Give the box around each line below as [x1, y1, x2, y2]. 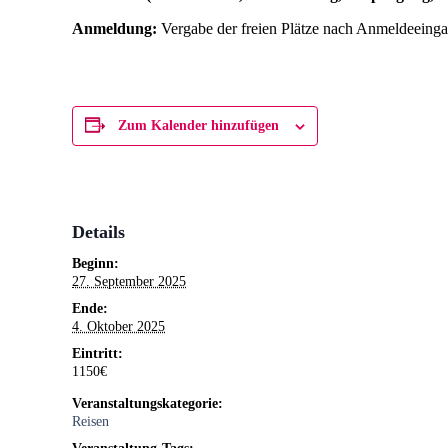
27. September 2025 [72, 274, 186, 289]
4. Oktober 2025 [72, 319, 165, 334]
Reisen [72, 414, 109, 429]
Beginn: [72, 256, 119, 271]
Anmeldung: [72, 20, 157, 37]
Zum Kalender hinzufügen [118, 118, 279, 133]
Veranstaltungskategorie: [72, 396, 223, 411]
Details [72, 222, 125, 242]
